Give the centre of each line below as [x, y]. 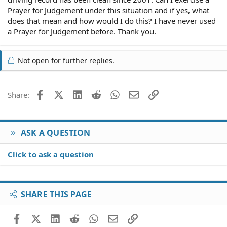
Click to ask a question [51, 154]
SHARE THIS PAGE [56, 194]
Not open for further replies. [65, 60]
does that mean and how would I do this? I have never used [112, 21]
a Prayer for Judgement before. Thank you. [82, 31]
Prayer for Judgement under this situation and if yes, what [108, 10]
